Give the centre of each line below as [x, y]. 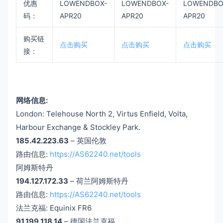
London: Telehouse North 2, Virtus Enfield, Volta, [102, 113]
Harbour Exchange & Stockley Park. [78, 127]
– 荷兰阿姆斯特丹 [98, 181]
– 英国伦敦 [88, 140]
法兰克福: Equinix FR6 [54, 208]
